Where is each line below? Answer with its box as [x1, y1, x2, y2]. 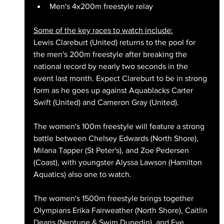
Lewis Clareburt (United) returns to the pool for [33, 38, 197, 47]
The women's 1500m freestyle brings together [33, 194, 195, 203]
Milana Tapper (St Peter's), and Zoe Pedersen [33, 146, 191, 155]
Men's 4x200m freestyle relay [49, 2, 153, 11]
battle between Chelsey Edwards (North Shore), [33, 134, 200, 143]
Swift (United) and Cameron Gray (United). [33, 98, 179, 107]
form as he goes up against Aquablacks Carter [33, 86, 195, 95]
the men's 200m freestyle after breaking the [33, 50, 189, 59]
